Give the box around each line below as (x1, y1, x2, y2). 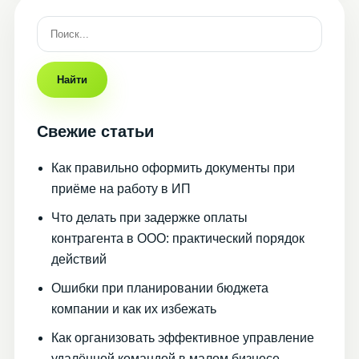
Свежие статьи (37, 123, 154, 141)
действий (51, 252, 107, 267)
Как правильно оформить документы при (51, 161, 295, 175)
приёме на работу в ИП (51, 182, 191, 196)
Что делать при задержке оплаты (51, 211, 248, 225)
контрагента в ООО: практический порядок (51, 232, 305, 246)
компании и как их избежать (51, 302, 216, 317)
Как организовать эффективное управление (51, 331, 314, 345)
